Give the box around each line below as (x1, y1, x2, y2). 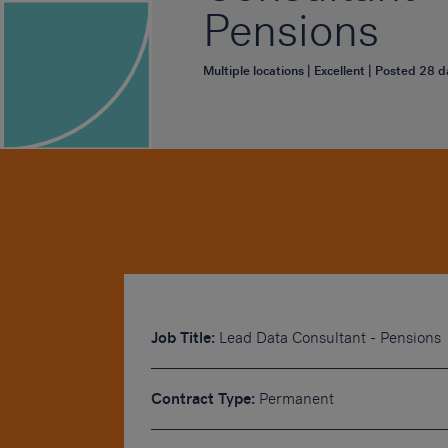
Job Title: (151, 330, 216, 347)
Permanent (255, 391, 335, 408)
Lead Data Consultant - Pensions (215, 330, 442, 347)
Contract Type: (151, 391, 256, 408)
